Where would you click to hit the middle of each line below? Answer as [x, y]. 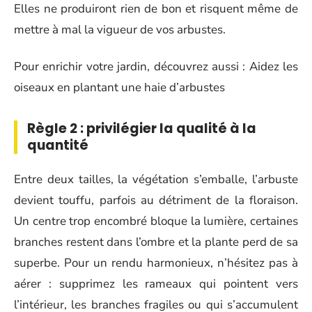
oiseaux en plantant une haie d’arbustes [119, 87]
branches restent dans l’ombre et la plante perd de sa [156, 242]
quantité [58, 145]
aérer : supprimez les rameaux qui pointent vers [156, 284]
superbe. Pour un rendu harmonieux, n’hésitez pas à [156, 263]
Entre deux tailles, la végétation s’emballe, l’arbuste [156, 180]
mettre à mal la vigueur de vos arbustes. [120, 30]
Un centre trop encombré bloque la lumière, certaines [156, 221]
